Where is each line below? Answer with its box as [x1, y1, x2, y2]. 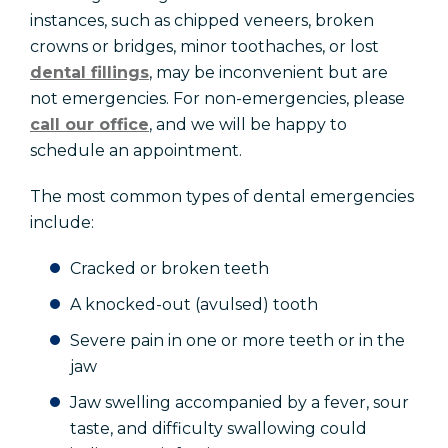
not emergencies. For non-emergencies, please [30, 89, 405, 109]
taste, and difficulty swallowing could [70, 419, 367, 439]
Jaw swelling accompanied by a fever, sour [70, 393, 409, 413]
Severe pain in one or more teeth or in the [70, 331, 405, 351]
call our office [30, 115, 149, 135]
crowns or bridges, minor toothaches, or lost [30, 37, 379, 57]
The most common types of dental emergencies [30, 187, 414, 207]
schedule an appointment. [30, 141, 242, 161]
